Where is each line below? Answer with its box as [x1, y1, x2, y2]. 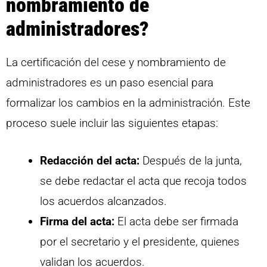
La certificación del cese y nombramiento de [6, 55, 226, 70]
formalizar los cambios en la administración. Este [6, 96, 250, 110]
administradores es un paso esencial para [6, 76, 213, 90]
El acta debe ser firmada [114, 214, 238, 228]
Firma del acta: [40, 214, 114, 228]
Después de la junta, [139, 153, 242, 167]
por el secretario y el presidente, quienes [40, 234, 240, 249]
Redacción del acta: [40, 153, 139, 167]
